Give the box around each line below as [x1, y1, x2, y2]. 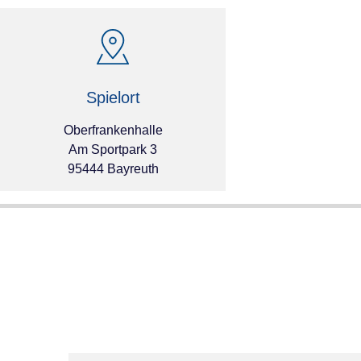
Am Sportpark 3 [68, 142, 157, 156]
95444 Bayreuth [67, 161, 159, 176]
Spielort [85, 88, 140, 106]
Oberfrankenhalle [63, 122, 163, 137]
